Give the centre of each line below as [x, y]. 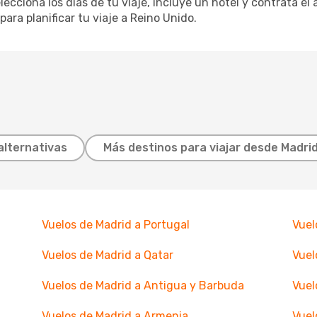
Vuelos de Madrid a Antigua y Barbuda [143, 286]
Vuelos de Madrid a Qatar [107, 255]
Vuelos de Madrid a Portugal [115, 225]
